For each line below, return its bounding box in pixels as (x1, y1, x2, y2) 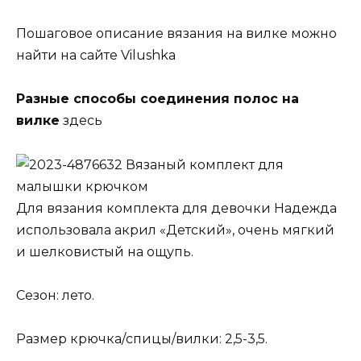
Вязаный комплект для (122, 156, 284, 172)
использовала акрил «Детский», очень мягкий (16, 222, 334, 238)
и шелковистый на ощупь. (16, 243, 193, 259)
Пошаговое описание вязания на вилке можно (16, 26, 337, 42)
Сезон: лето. (16, 287, 94, 303)
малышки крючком (16, 178, 148, 194)
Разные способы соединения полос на (16, 91, 299, 107)
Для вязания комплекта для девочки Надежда (16, 200, 337, 216)
